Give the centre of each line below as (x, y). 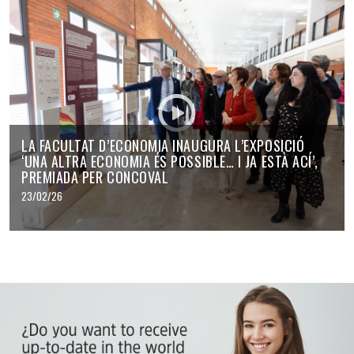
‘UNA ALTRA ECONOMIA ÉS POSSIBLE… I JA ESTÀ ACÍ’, (170, 162)
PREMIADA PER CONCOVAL (95, 177)
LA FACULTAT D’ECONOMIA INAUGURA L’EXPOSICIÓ (163, 146)
